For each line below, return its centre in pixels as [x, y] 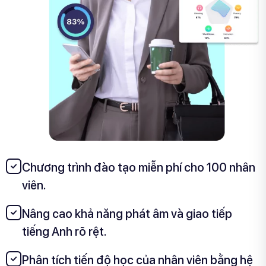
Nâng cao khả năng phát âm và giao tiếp [127, 214]
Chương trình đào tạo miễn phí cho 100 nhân [139, 168]
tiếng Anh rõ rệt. [64, 232]
